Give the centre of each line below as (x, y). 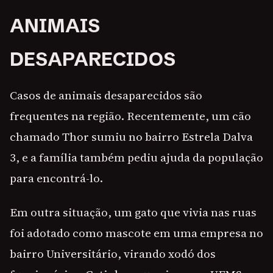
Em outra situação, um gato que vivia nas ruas (133, 212)
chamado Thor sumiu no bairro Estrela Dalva (131, 136)
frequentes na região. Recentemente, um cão (130, 116)
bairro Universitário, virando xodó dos (113, 253)
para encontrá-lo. (56, 178)
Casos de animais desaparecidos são (106, 95)
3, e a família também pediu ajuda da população (136, 157)
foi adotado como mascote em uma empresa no (136, 233)
